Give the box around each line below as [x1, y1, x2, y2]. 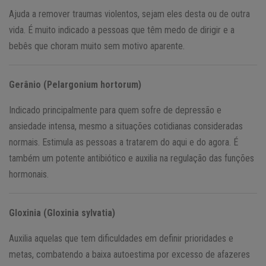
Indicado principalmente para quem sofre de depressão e [9, 104, 221, 116]
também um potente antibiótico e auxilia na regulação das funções [9, 152, 254, 164]
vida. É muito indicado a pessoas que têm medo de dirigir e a [9, 24, 235, 36]
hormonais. [9, 168, 49, 180]
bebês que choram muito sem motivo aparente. [9, 40, 185, 52]
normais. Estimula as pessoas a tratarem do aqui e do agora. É [9, 136, 238, 148]
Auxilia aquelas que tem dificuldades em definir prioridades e [9, 232, 233, 244]
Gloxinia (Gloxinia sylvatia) [9, 207, 115, 218]
